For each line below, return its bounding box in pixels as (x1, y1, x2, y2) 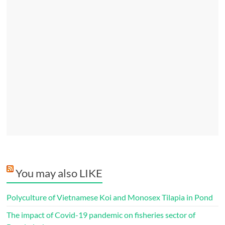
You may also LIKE (16, 166, 103, 180)
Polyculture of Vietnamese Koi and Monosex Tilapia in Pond (7, 192, 213, 202)
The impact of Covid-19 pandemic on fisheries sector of (7, 210, 196, 219)
